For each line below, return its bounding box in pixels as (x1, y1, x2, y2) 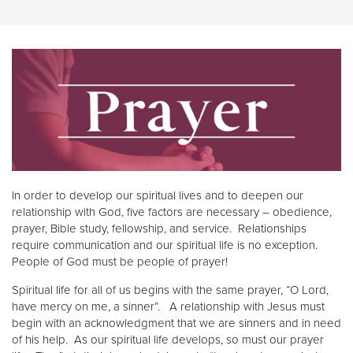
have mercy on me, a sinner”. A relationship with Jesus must (12, 299, 325, 314)
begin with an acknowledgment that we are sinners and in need (12, 315, 341, 330)
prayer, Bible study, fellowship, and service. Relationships (12, 221, 307, 236)
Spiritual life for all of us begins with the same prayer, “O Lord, (12, 282, 329, 297)
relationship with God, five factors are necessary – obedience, (12, 204, 332, 219)
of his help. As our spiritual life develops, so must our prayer (12, 332, 324, 347)
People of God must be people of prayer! (12, 254, 228, 269)
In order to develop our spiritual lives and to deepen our (12, 188, 303, 203)
